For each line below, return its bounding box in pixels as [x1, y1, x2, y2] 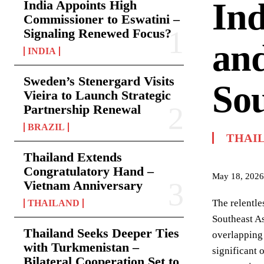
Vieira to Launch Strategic [24, 88, 171, 103]
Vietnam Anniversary [24, 178, 143, 193]
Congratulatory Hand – [24, 164, 154, 179]
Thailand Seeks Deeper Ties [24, 226, 179, 240]
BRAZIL [28, 122, 65, 132]
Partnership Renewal [24, 102, 141, 117]
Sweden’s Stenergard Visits [24, 74, 174, 88]
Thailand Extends [24, 150, 122, 164]
